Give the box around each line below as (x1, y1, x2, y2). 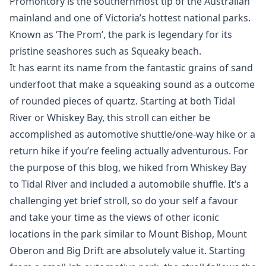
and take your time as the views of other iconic (9, 211, 219, 224)
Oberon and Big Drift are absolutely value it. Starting (9, 244, 245, 257)
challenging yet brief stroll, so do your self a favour (9, 194, 238, 207)
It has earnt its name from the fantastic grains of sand (9, 61, 253, 74)
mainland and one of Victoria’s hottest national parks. (9, 11, 251, 24)
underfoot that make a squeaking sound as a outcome (9, 78, 255, 91)
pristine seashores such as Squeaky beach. (9, 45, 201, 58)
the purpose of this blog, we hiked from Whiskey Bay (9, 161, 246, 174)
